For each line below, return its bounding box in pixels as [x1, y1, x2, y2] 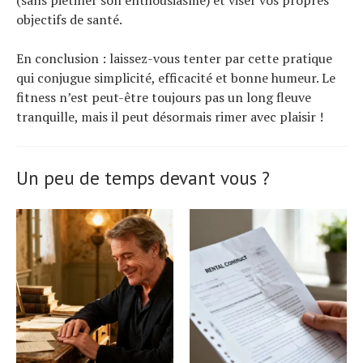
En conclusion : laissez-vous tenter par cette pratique [16, 49, 332, 67]
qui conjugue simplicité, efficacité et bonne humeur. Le [16, 68, 335, 87]
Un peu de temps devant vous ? [16, 165, 270, 190]
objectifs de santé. [16, 10, 122, 28]
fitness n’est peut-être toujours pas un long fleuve [16, 88, 311, 106]
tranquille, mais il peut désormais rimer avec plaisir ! [16, 107, 323, 126]
